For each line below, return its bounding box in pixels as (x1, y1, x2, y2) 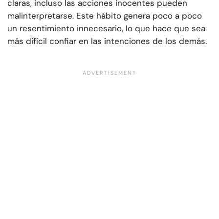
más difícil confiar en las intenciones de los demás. (7, 35, 207, 46)
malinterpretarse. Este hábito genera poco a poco (7, 10, 202, 21)
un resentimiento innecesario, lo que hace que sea (7, 22, 205, 34)
